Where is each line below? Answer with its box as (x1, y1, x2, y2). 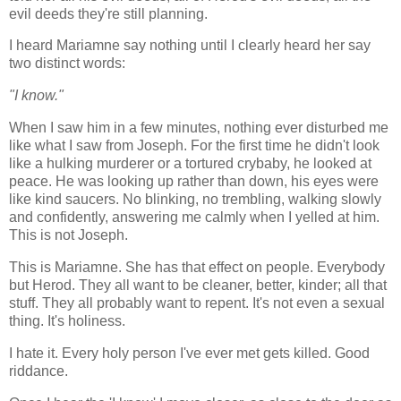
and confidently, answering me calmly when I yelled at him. (9, 209, 380, 226)
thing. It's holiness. (9, 312, 129, 328)
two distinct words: (9, 55, 132, 72)
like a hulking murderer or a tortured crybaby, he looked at (9, 156, 371, 172)
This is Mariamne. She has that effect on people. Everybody (9, 259, 385, 275)
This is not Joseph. (9, 227, 132, 243)
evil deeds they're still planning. (9, 5, 218, 21)
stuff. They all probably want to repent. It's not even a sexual (9, 294, 385, 311)
